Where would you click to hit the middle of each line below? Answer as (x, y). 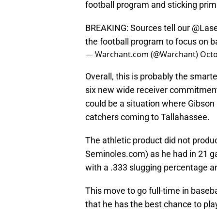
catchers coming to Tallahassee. (147, 117)
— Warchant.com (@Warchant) (143, 54)
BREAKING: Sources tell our (139, 28)
